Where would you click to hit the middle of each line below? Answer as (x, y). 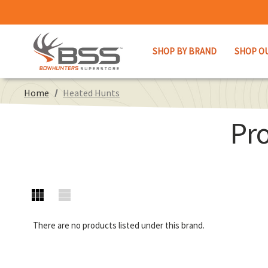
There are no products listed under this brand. (119, 225)
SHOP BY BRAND (185, 51)
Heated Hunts (91, 93)
